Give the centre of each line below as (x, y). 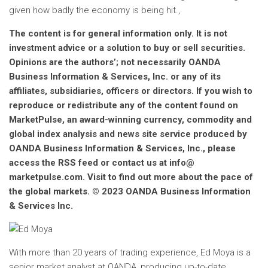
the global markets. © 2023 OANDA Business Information (130, 191)
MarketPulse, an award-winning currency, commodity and (130, 120)
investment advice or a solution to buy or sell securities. (127, 48)
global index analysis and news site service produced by (128, 134)
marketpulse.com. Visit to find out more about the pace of (131, 177)
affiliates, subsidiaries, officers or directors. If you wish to (131, 91)
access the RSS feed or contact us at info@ (102, 163)
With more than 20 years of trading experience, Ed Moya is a (130, 252)
